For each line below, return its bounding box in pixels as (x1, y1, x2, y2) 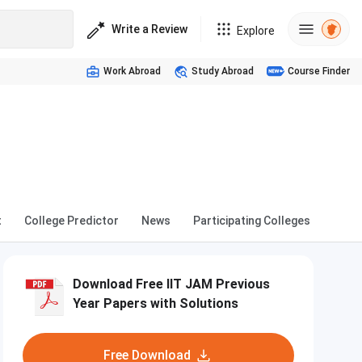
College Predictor (24, 214, 119, 227)
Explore (237, 24, 275, 37)
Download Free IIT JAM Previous (73, 276, 270, 292)
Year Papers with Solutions (73, 296, 238, 311)
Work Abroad (103, 65, 161, 77)
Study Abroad (192, 65, 254, 77)
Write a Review (112, 22, 187, 36)
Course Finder (288, 65, 350, 77)
